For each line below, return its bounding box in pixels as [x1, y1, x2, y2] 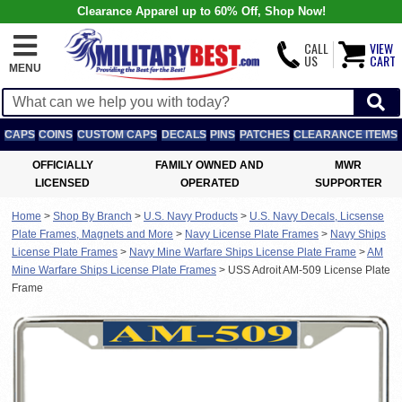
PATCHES [239, 128, 290, 141]
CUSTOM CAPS [76, 128, 157, 141]
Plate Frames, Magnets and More [12, 228, 173, 240]
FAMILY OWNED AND [155, 159, 265, 171]
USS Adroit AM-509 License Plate [228, 264, 390, 276]
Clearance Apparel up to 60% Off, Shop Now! [76, 4, 326, 18]
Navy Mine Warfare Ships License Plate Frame [129, 246, 356, 258]
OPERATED [179, 177, 240, 189]
